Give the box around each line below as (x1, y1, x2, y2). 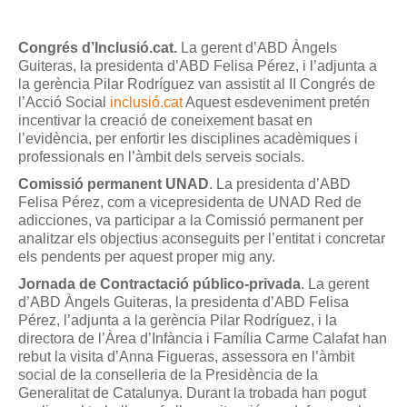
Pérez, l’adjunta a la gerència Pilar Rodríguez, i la (18, 313, 337, 328)
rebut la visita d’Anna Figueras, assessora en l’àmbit (18, 349, 354, 364)
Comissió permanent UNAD (18, 176, 209, 192)
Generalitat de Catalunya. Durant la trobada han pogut (18, 385, 366, 401)
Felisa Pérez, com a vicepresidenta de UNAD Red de (18, 194, 362, 210)
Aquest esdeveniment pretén (183, 94, 370, 110)
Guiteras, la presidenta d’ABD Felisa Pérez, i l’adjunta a (18, 58, 377, 74)
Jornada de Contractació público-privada (18, 276, 301, 292)
